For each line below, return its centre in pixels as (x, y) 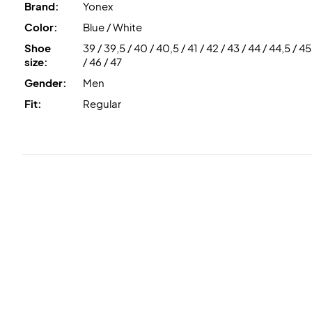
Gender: (46, 83)
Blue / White (112, 27)
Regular (102, 103)
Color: (41, 27)
